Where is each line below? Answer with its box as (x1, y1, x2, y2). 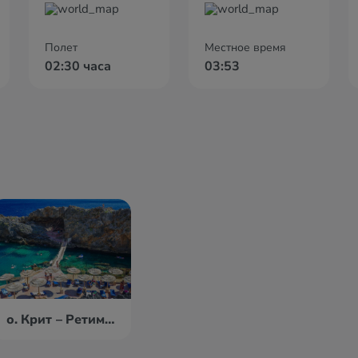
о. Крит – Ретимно (105, 311, 115, 328)
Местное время (205, 40, 286, 55)
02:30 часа (45, 58, 111, 75)
